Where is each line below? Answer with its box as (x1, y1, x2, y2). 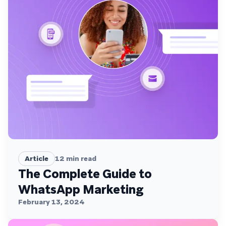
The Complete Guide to (18, 165, 152, 182)
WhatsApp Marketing (18, 181, 144, 197)
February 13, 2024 (18, 197, 85, 206)
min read (65, 153, 96, 163)
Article (25, 153, 48, 163)
